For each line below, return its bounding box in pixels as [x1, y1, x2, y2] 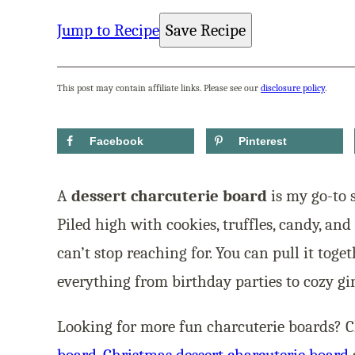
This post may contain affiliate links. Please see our [57, 82, 261, 94]
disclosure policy [261, 82, 325, 94]
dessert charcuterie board [71, 186, 267, 206]
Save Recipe [166, 21, 246, 40]
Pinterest [238, 135, 287, 147]
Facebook [90, 135, 143, 147]
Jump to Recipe [57, 21, 159, 40]
